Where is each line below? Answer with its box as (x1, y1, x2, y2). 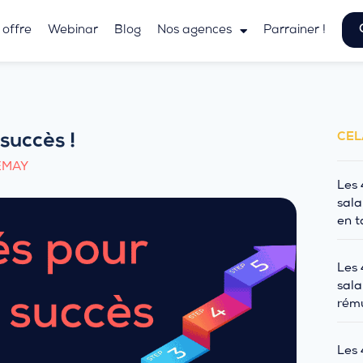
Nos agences (156, 24, 232, 37)
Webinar (47, 24, 98, 37)
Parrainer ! (263, 24, 326, 37)
